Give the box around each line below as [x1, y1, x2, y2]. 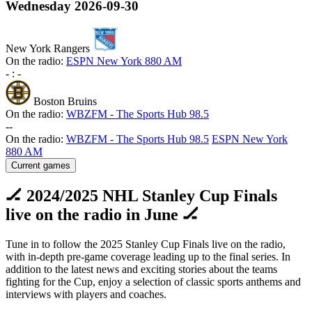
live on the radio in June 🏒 [6, 205, 199, 224]
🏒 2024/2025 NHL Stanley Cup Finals [6, 186, 277, 205]
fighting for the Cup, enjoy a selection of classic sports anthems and [6, 275, 301, 288]
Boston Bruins [33, 95, 97, 107]
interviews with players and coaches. [6, 288, 166, 300]
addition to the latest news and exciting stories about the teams [6, 263, 277, 275]
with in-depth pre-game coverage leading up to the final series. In [6, 250, 290, 263]
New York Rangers [6, 42, 90, 54]
